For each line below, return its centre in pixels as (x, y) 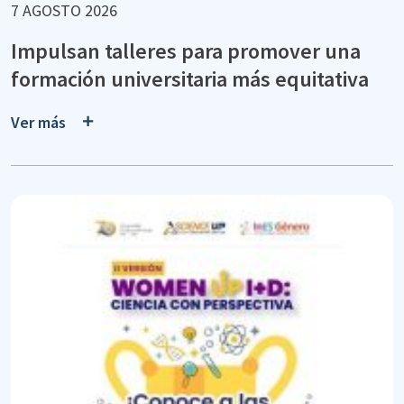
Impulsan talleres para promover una (186, 51)
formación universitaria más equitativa (190, 79)
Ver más (38, 122)
